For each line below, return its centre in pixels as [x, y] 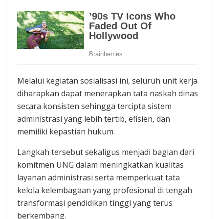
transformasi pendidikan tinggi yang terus [95, 203]
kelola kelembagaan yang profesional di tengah [105, 190]
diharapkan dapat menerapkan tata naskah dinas [108, 94]
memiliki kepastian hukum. [66, 132]
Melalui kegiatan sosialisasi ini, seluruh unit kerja [107, 81]
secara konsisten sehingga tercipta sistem [94, 106]
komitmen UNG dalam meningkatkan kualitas [100, 165]
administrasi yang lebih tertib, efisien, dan [94, 119]
